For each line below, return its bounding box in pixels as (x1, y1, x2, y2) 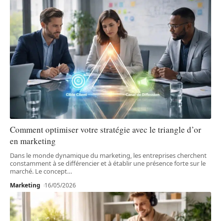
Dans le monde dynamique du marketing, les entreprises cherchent (10, 150, 207, 160)
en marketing (10, 135, 56, 147)
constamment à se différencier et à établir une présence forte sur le (10, 158, 206, 168)
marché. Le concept (10, 166, 67, 176)
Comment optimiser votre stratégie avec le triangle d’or (10, 123, 201, 135)
